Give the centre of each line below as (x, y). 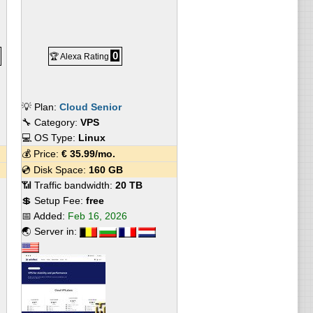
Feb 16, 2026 (97, 216)
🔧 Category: (51, 122)
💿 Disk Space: (55, 170)
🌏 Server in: (50, 231)
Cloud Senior (90, 107)
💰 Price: (41, 154)
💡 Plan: (40, 107)
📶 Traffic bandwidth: (68, 185)
